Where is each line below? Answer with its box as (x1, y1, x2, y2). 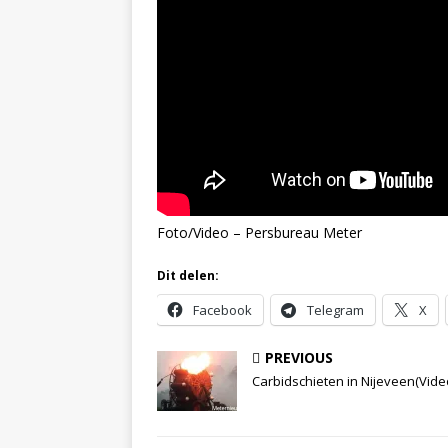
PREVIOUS (265, 347, 333, 367)
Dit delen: (157, 266, 219, 284)
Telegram (307, 300, 364, 319)
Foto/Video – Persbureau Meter (157, 222, 362, 242)
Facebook (193, 300, 252, 319)
